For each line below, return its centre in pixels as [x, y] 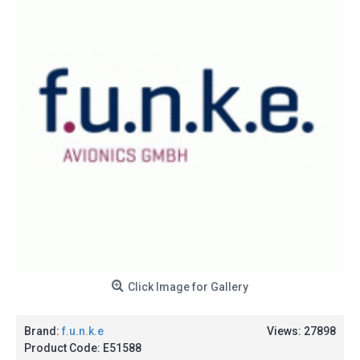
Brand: [43, 331]
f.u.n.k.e [83, 331]
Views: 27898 [301, 331]
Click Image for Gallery [188, 287]
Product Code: [63, 348]
